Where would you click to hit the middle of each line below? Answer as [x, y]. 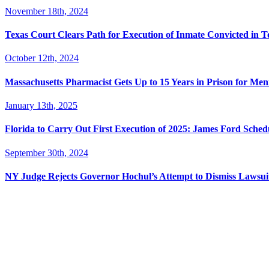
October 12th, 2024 [42, 58]
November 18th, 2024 [47, 11]
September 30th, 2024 [47, 153]
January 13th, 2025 [41, 105]
